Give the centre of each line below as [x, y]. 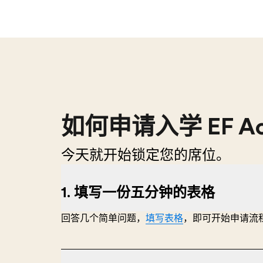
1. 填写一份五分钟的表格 [138, 193]
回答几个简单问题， [103, 218]
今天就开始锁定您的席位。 [146, 155]
